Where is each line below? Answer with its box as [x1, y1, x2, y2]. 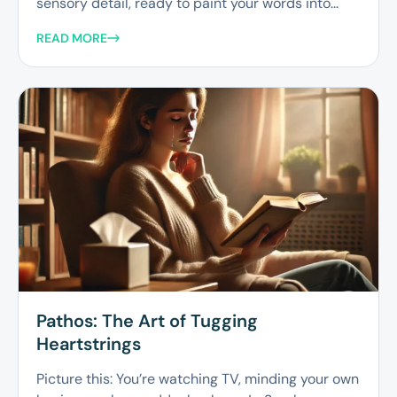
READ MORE [36, 30, 107, 47]
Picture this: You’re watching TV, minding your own [36, 370, 359, 389]
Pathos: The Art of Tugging [36, 309, 258, 333]
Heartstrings [36, 332, 141, 356]
